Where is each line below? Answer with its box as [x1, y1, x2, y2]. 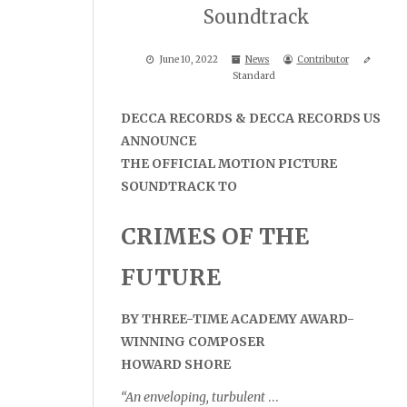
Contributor [296, 54, 349, 66]
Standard [233, 70, 275, 83]
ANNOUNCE [121, 133, 199, 150]
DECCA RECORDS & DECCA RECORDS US [121, 110, 381, 127]
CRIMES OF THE [121, 222, 309, 252]
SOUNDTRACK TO [121, 178, 240, 195]
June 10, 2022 [158, 54, 218, 66]
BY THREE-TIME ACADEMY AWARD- [121, 311, 354, 328]
